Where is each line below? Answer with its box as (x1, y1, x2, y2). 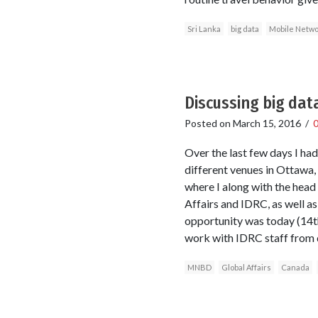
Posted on (184, 117, 233, 130)
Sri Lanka (187, 24, 221, 34)
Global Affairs (221, 263, 271, 273)
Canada (280, 263, 309, 273)
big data (230, 24, 259, 34)
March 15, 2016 (232, 117, 301, 130)
